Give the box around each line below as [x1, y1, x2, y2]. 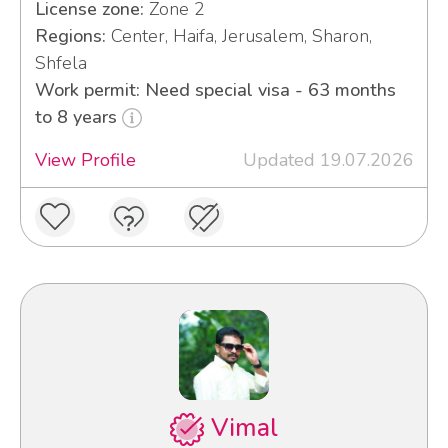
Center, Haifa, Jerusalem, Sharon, [105, 23, 372, 48]
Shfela [34, 50, 87, 75]
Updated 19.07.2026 [242, 147, 414, 172]
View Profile [34, 147, 136, 172]
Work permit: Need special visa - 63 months [34, 77, 396, 102]
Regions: [34, 23, 106, 48]
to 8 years [34, 104, 122, 129]
